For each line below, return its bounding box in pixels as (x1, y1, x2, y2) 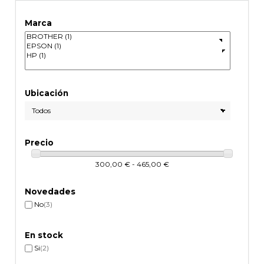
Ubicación (25, 88, 69, 98)
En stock (25, 230, 64, 240)
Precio (25, 137, 54, 147)
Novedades (25, 187, 76, 197)
